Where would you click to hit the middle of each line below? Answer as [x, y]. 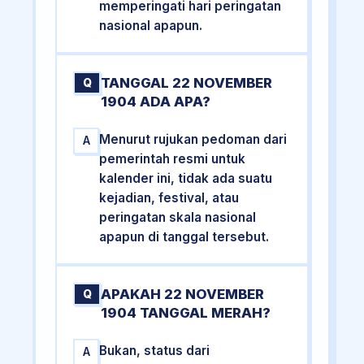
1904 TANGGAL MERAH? [186, 313]
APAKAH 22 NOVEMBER [183, 295]
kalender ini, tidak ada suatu [186, 178]
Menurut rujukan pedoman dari [193, 139]
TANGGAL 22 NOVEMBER [187, 82]
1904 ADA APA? [156, 101]
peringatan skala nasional [178, 217]
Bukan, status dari [155, 351]
